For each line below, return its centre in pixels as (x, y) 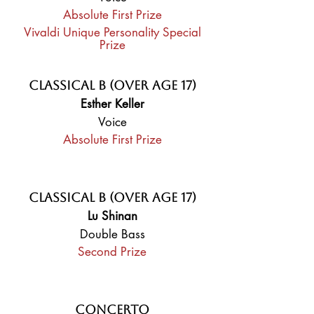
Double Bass (112, 234)
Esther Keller (112, 104)
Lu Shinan (112, 216)
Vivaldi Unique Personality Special (112, 32)
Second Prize (112, 252)
